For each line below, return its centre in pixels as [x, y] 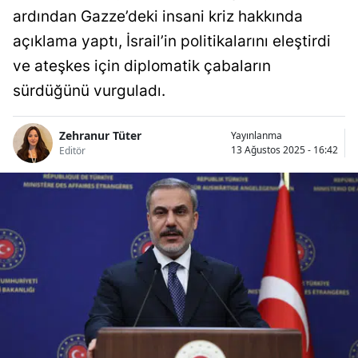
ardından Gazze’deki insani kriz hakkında [158, 16]
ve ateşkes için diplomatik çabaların [142, 66]
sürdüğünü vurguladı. [89, 90]
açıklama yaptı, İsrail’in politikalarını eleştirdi [172, 41]
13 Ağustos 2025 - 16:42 [284, 149]
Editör [72, 151]
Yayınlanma [257, 135]
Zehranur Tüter [100, 136]
